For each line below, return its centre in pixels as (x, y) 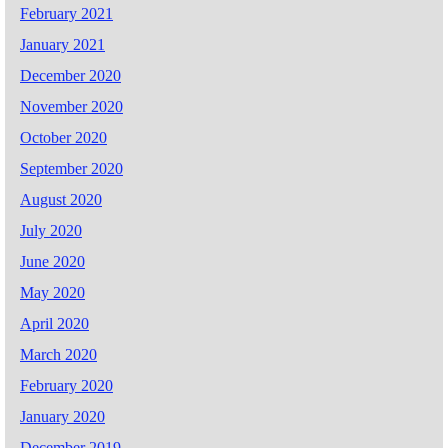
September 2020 (71, 168)
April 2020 (54, 323)
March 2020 (58, 354)
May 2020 (52, 292)
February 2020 (66, 385)
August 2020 (61, 199)
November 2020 (71, 106)
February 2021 (66, 13)
